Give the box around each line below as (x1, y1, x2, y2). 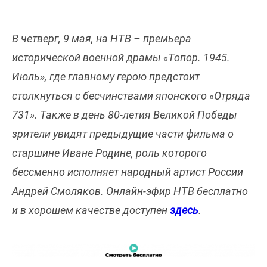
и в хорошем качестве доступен (12, 203, 170, 216)
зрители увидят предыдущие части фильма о (12, 127, 234, 140)
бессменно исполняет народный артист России (12, 165, 243, 178)
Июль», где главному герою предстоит (12, 70, 200, 83)
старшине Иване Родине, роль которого (12, 146, 207, 159)
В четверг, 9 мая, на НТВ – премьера (12, 32, 191, 45)
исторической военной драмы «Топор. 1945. (12, 51, 230, 64)
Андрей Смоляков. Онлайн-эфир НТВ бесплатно (12, 184, 248, 197)
